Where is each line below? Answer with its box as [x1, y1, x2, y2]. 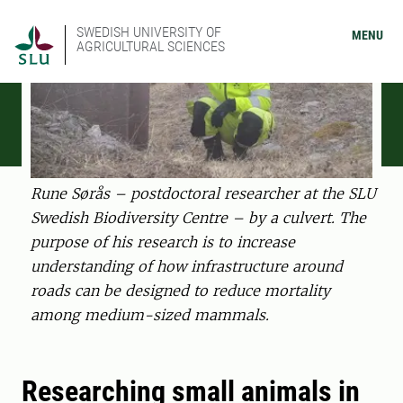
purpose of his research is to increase [31, 233, 295, 252]
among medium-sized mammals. [31, 306, 269, 325]
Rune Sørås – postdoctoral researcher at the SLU [31, 184, 376, 203]
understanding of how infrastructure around [31, 257, 343, 276]
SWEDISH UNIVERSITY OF [76, 23, 221, 40]
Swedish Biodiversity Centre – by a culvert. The [31, 209, 366, 228]
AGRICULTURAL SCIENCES [76, 38, 225, 55]
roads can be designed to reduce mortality [31, 282, 330, 300]
